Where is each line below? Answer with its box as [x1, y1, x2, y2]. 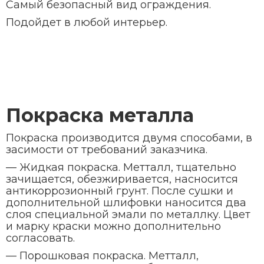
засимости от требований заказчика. [6, 143, 207, 156]
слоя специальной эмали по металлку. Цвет [6, 208, 250, 221]
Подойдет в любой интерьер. [6, 16, 167, 29]
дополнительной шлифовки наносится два [6, 196, 246, 209]
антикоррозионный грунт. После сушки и [6, 184, 233, 197]
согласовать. [6, 232, 75, 245]
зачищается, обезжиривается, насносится [6, 173, 238, 186]
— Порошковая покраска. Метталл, [6, 249, 199, 262]
